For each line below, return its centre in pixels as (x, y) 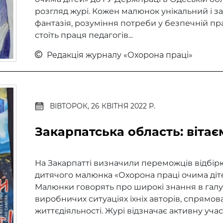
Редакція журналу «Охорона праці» (118, 55)
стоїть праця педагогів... (84, 35)
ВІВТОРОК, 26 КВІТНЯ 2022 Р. (102, 106)
